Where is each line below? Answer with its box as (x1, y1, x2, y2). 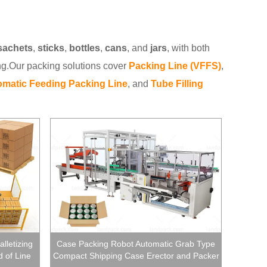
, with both (167, 42, 210, 53)
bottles (69, 42, 100, 53)
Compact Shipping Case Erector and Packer (52, 251, 219, 261)
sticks (38, 42, 64, 53)
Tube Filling (151, 78, 203, 89)
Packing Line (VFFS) (129, 60, 221, 71)
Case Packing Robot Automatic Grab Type (57, 239, 215, 249)
